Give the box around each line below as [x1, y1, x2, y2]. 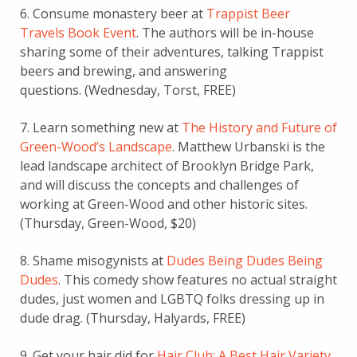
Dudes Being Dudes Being [167, 251, 323, 269]
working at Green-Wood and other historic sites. [20, 194, 308, 213]
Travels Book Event [20, 23, 136, 41]
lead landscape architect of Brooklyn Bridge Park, [20, 156, 314, 175]
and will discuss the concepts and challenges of [20, 175, 299, 194]
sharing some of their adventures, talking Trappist [20, 42, 324, 61]
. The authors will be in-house [136, 23, 314, 41]
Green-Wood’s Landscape [20, 137, 172, 155]
